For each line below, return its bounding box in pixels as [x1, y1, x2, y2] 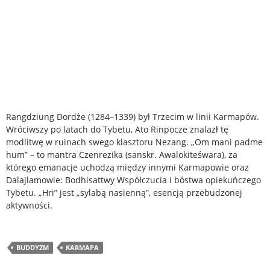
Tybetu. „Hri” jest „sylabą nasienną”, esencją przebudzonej [6, 186, 242, 198]
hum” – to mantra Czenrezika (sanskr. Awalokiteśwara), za [6, 148, 237, 160]
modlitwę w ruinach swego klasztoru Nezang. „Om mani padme [6, 136, 263, 148]
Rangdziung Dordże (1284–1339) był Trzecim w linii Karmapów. [6, 110, 259, 122]
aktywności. [6, 199, 55, 211]
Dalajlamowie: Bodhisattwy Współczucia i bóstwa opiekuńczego [6, 174, 261, 186]
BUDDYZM [16, 242, 49, 252]
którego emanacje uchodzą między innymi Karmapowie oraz [6, 161, 249, 173]
